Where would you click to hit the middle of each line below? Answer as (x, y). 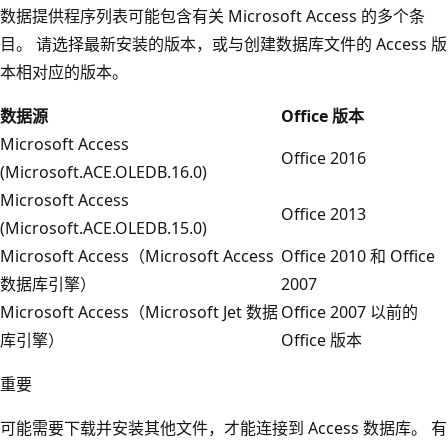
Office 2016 (323, 157)
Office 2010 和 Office (358, 255)
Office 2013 (323, 213)
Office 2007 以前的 (349, 311)
